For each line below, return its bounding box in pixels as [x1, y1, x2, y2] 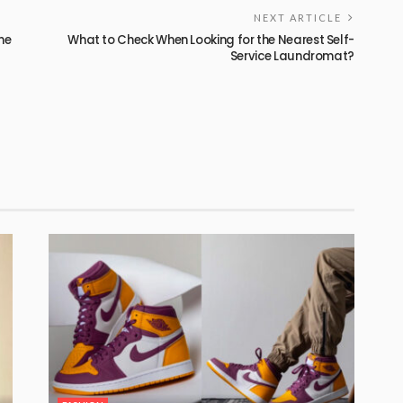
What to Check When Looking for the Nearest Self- [67, 31, 354, 49]
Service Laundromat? [229, 47, 354, 65]
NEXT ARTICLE [254, 11, 342, 23]
